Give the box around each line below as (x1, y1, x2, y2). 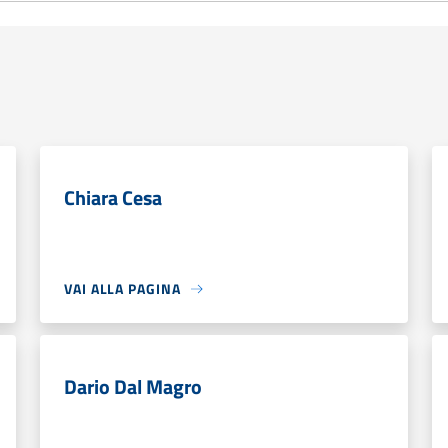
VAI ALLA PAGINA (64, 278, 181, 299)
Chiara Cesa (64, 182, 162, 213)
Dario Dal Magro (64, 371, 202, 402)
